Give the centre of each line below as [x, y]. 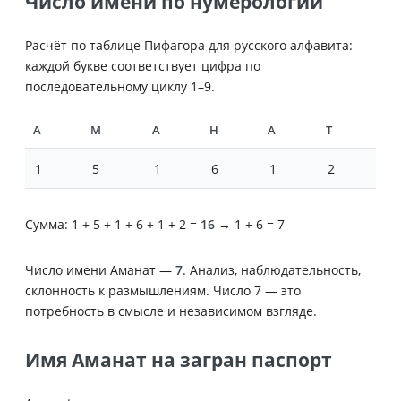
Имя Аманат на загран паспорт [179, 359]
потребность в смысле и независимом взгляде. [171, 311]
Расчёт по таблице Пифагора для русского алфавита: [189, 45]
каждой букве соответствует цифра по [143, 65]
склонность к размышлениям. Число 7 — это [163, 290]
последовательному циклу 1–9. [120, 86]
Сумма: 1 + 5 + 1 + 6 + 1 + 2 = [113, 224]
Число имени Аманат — [100, 269]
